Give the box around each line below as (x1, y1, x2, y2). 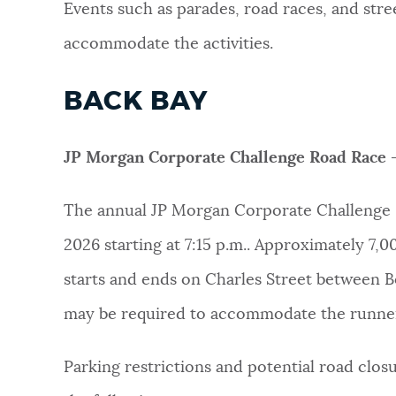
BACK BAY (64, 88, 216, 115)
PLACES (19, 98, 77, 113)
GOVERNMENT (19, 168, 128, 183)
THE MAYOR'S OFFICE (19, 377, 178, 392)
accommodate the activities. (64, 35, 278, 52)
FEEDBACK (19, 238, 100, 253)
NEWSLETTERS (19, 28, 131, 43)
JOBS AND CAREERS (19, 308, 168, 323)
